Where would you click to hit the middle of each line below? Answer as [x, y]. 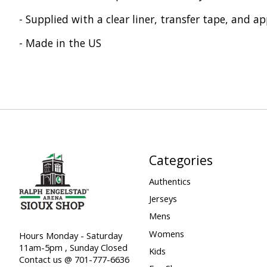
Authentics [170, 181]
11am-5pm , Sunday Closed [73, 248]
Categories [181, 160]
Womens [166, 233]
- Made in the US [60, 43]
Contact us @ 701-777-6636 [74, 260]
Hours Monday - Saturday [71, 236]
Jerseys [163, 199]
